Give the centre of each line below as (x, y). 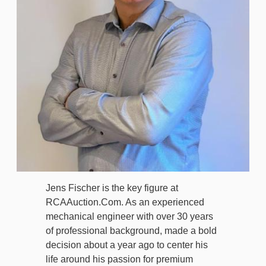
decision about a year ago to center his (127, 245)
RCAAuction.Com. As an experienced (125, 202)
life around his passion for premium (119, 259)
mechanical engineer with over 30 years (129, 217)
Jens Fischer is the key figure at (112, 188)
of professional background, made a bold (131, 231)
